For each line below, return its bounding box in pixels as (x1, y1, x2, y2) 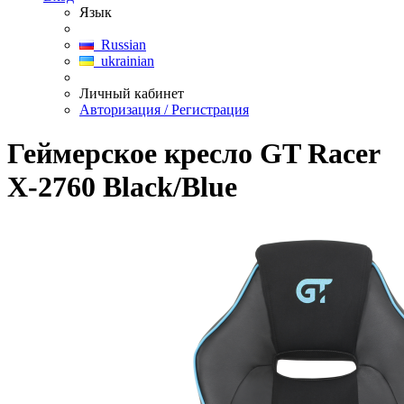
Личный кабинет (79, 86, 184, 101)
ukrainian (94, 53, 154, 69)
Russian (94, 37, 146, 52)
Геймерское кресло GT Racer (7, 137, 380, 170)
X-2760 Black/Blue (7, 170, 237, 204)
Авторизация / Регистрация (79, 102, 249, 117)
